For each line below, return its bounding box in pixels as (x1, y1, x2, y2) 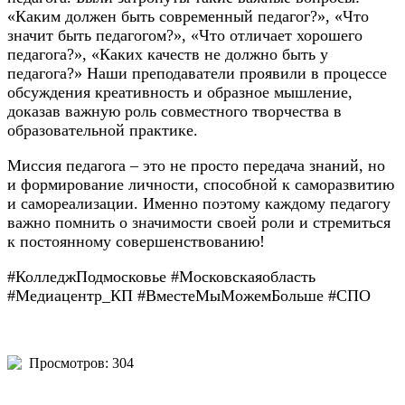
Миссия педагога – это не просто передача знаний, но (7, 156, 385, 175)
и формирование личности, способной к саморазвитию (7, 175, 394, 194)
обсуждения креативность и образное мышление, (7, 83, 353, 102)
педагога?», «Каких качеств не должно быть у (7, 45, 328, 64)
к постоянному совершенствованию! (7, 232, 265, 251)
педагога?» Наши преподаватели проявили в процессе (7, 64, 387, 83)
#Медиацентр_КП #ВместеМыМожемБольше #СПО (7, 287, 371, 306)
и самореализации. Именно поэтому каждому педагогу (7, 194, 391, 213)
